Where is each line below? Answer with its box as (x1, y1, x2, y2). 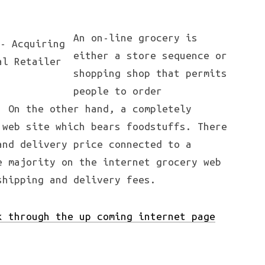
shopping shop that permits (73, 67, 227, 79)
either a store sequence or (73, 50, 227, 61)
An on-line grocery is (73, 32, 198, 43)
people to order (73, 85, 162, 96)
